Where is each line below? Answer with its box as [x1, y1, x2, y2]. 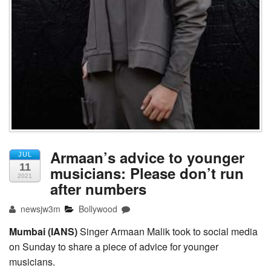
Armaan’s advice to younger [50, 146, 244, 168]
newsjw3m [18, 202, 61, 215]
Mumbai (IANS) [9, 224, 77, 238]
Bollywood [79, 202, 118, 215]
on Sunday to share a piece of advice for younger [9, 239, 218, 253]
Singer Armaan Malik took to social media [77, 224, 258, 238]
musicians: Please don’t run [50, 162, 244, 183]
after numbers [50, 178, 146, 199]
